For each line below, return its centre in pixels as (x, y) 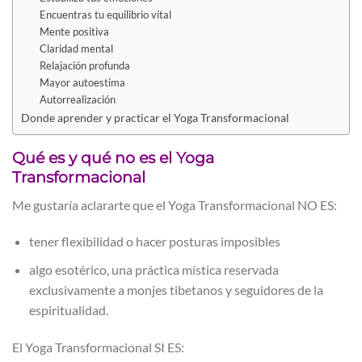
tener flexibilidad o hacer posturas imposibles (154, 242)
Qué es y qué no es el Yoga (113, 158)
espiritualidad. (68, 310)
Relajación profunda (84, 65)
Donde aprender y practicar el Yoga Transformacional (155, 117)
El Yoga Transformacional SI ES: (98, 347)
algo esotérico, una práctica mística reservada (154, 270)
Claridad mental (76, 48)
